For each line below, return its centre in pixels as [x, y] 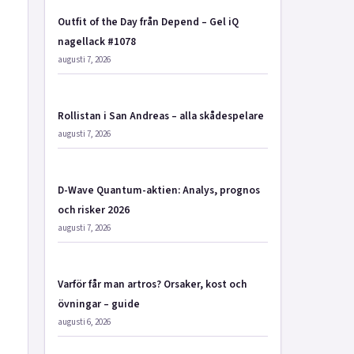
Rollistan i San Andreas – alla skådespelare [161, 116]
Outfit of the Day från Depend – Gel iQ [148, 22]
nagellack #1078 [97, 41]
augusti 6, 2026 [84, 322]
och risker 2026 [94, 210]
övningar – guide [99, 304]
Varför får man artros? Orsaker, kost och [152, 284]
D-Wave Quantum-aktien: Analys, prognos [159, 190]
